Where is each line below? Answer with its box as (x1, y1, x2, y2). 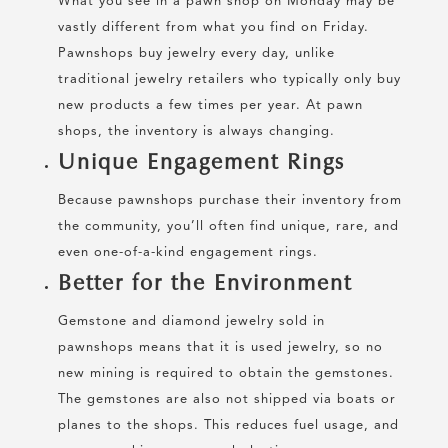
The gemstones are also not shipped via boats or (57, 393, 396, 407)
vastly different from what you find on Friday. (57, 21, 369, 35)
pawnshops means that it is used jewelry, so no (57, 341, 383, 355)
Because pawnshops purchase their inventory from (57, 194, 402, 208)
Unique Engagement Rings (57, 148, 345, 176)
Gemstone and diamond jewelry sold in (57, 315, 325, 329)
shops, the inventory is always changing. (57, 125, 335, 139)
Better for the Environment (57, 269, 352, 297)
